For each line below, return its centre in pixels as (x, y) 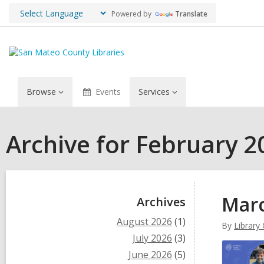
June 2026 (150, 255)
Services (154, 92)
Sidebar (55, 199)
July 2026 (152, 238)
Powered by (131, 14)
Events (108, 92)
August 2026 (144, 222)
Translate (191, 14)
